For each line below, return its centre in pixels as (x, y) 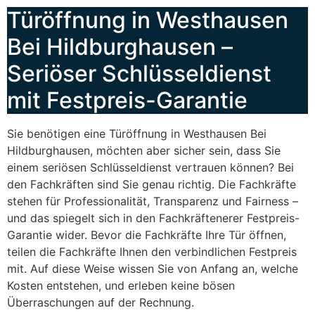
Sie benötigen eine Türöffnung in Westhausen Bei (137, 133)
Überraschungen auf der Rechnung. (101, 302)
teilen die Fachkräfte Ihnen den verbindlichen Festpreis (152, 251)
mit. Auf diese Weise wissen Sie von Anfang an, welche (153, 268)
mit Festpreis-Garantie (127, 100)
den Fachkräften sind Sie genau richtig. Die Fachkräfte (152, 184)
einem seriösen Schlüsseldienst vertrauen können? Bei (150, 167)
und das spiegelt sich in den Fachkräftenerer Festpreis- (153, 218)
